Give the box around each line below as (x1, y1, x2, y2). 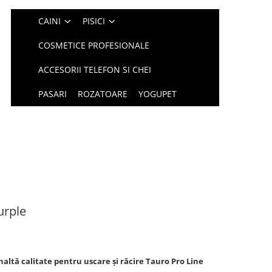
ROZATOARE (78, 88, 128, 100)
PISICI (83, 15, 106, 27)
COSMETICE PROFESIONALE (38, 39, 150, 51)
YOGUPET (138, 88, 177, 100)
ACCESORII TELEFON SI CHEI (38, 64, 152, 75)
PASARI (38, 88, 67, 100)
